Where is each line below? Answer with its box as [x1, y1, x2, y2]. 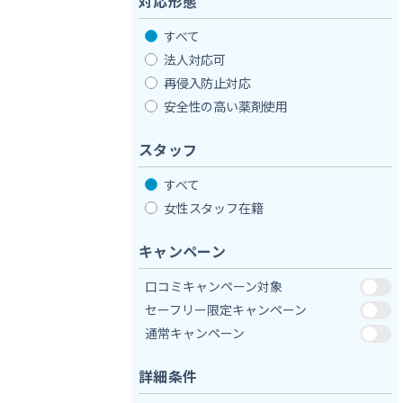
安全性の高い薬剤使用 [164, 96, 289, 115]
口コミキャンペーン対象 [145, 276, 282, 295]
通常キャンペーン [145, 323, 245, 342]
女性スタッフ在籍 [164, 198, 264, 217]
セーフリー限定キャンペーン [145, 300, 307, 318]
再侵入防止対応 [164, 73, 251, 92]
